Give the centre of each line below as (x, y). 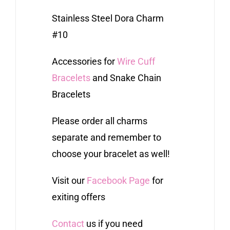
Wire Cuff (136, 61)
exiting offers (78, 197)
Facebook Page (118, 180)
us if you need (113, 223)
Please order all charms (99, 121)
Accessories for (84, 61)
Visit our (69, 180)
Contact (68, 223)
